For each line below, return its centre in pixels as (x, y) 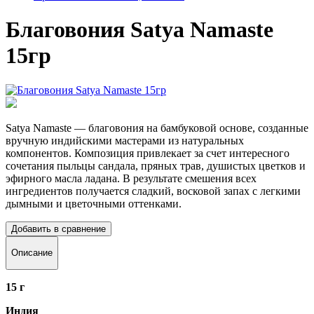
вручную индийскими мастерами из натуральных (125, 140)
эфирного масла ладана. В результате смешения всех (131, 178)
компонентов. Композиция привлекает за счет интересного (148, 153)
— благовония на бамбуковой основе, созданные (190, 128)
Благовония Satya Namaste (139, 30)
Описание (32, 253)
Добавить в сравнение (59, 228)
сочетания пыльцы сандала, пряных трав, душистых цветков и (156, 165)
